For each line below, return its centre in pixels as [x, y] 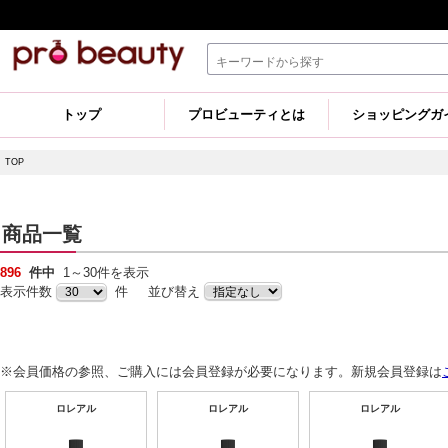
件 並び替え [155, 291]
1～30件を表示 [106, 272]
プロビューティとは [246, 114]
